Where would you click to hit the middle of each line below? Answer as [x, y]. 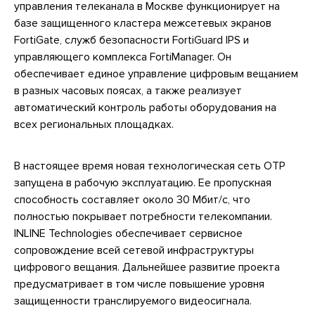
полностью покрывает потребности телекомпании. [143, 217]
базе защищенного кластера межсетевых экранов [143, 24]
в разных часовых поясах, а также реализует [128, 91]
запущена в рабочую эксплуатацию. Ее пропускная [143, 183]
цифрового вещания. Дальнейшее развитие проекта [147, 268]
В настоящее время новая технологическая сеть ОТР [150, 166]
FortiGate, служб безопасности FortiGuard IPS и [131, 40]
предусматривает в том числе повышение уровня [139, 284]
